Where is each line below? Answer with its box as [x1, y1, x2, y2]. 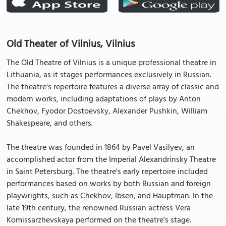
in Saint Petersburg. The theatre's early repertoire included [7, 165, 208, 179]
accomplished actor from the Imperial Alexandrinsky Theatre [7, 153, 216, 166]
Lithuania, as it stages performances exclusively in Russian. [7, 69, 211, 82]
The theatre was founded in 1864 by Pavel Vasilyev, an [7, 141, 195, 154]
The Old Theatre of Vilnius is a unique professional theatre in [7, 56, 216, 70]
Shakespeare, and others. [7, 117, 93, 130]
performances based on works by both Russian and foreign [7, 178, 211, 191]
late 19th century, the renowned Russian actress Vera [7, 202, 191, 215]
